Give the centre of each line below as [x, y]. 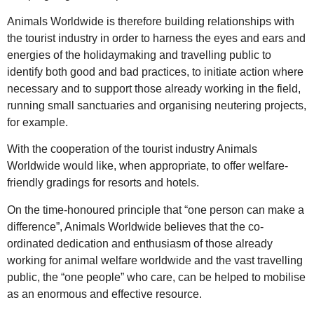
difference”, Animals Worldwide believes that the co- [135, 226]
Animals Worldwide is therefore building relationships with [151, 21]
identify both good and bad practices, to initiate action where [155, 71]
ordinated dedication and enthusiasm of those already [140, 243]
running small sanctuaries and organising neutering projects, [157, 105]
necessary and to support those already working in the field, [154, 88]
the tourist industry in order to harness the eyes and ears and [156, 38]
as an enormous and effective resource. [104, 294]
